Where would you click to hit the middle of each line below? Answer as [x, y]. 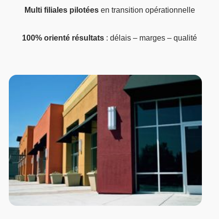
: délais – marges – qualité [151, 38]
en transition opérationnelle [147, 10]
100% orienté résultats [63, 38]
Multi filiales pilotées [61, 10]
